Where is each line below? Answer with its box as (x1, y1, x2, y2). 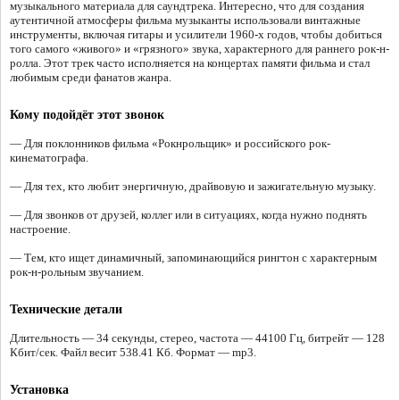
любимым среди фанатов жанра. (10, 71, 171, 85)
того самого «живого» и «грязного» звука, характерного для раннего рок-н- (10, 42, 389, 56)
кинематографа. (10, 151, 88, 165)
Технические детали (10, 303, 122, 317)
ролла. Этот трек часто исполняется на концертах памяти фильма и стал (10, 56, 370, 71)
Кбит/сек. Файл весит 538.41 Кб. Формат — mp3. (10, 346, 256, 360)
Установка (10, 383, 69, 397)
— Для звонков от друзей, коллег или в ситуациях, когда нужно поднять (10, 208, 367, 222)
